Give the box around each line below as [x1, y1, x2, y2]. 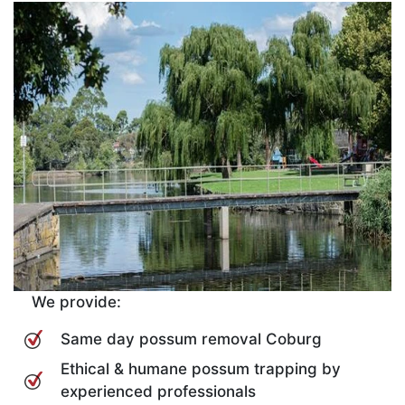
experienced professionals [61, 381, 256, 400]
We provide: [32, 292, 121, 311]
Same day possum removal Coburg [61, 329, 322, 348]
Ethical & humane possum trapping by [61, 359, 341, 378]
